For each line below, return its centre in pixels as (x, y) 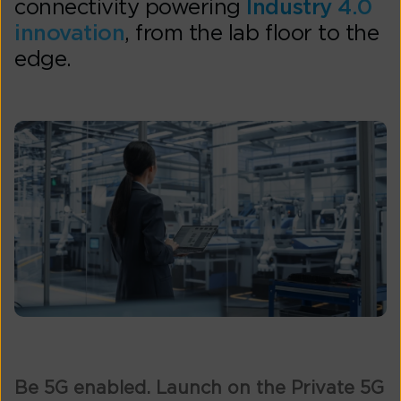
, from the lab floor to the (252, 34)
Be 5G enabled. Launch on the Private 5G (199, 388)
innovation (70, 34)
